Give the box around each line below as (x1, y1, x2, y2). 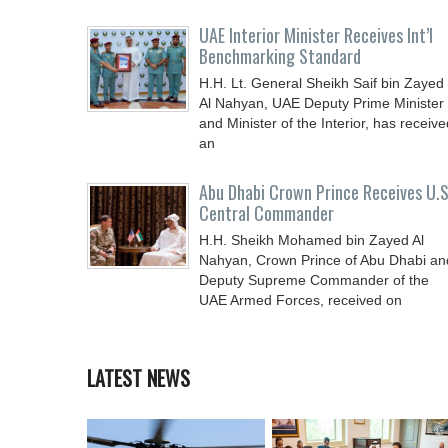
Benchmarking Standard (199, 43, 361, 69)
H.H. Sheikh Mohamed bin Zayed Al (199, 232, 424, 248)
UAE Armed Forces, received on (199, 292, 402, 308)
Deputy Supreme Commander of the (199, 272, 429, 288)
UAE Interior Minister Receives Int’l (199, 22, 433, 48)
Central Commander (199, 200, 334, 226)
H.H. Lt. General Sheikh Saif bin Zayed (199, 75, 444, 91)
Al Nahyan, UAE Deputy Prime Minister (199, 95, 444, 111)
